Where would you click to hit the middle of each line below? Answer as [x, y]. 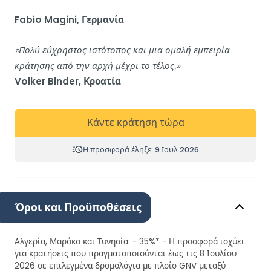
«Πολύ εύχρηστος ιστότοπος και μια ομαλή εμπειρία [122, 50]
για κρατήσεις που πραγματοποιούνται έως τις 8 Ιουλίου [126, 254]
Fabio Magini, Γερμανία [69, 20]
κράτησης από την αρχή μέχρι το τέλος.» [97, 66]
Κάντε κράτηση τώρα [135, 123]
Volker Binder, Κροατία [68, 82]
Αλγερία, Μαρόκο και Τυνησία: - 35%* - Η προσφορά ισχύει [129, 242]
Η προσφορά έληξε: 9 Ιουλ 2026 [141, 149]
